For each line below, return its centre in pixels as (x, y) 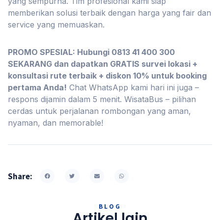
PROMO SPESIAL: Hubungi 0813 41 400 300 (91, 52)
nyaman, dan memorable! (55, 123)
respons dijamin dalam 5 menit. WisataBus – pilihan (102, 99)
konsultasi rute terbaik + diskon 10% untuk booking (107, 76)
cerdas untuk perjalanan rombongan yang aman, (99, 111)
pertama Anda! (37, 87)
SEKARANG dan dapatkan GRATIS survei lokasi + (103, 64)
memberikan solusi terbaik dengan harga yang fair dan (110, 13)
